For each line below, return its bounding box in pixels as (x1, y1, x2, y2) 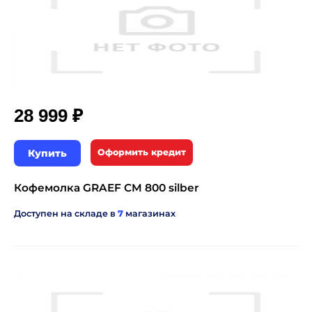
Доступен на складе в (14, 208, 118, 219)
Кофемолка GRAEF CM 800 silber (14, 181, 198, 194)
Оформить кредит (97, 147, 186, 157)
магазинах (123, 208, 175, 219)
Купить (28, 147, 67, 159)
